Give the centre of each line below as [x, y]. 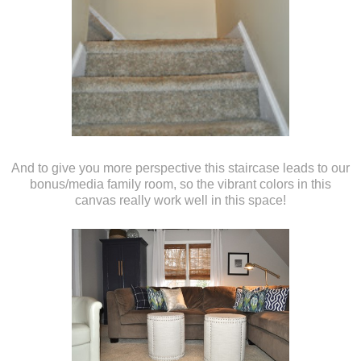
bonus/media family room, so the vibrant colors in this [180, 184]
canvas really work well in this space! [180, 200]
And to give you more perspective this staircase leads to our [180, 168]
